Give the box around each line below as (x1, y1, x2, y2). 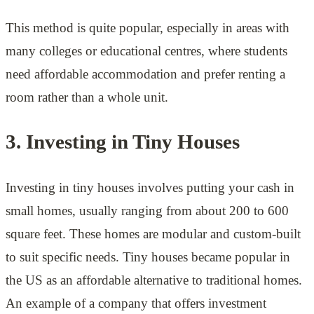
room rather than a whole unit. (6, 89, 168, 104)
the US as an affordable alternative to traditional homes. (6, 273, 302, 287)
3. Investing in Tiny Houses (6, 131, 240, 153)
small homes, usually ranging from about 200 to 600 (6, 203, 289, 218)
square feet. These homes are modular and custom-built (6, 226, 301, 241)
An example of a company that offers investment (6, 296, 266, 310)
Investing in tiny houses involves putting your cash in (6, 180, 294, 195)
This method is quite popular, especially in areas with (6, 20, 289, 35)
